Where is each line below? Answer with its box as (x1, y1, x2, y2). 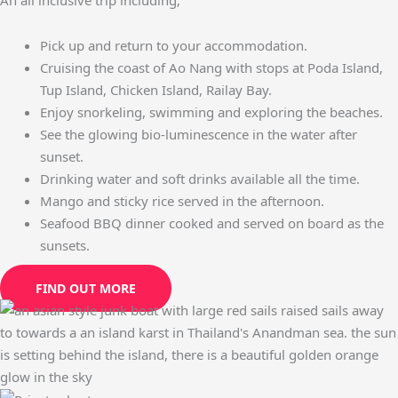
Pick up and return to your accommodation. (40, 36, 307, 55)
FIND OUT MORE (36, 279, 136, 297)
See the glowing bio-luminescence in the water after (40, 125, 357, 144)
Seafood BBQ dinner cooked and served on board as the (40, 214, 384, 233)
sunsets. (40, 236, 90, 255)
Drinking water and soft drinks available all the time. (40, 170, 360, 188)
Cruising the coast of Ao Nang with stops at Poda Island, (40, 59, 383, 77)
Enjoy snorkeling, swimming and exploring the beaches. (40, 103, 383, 122)
